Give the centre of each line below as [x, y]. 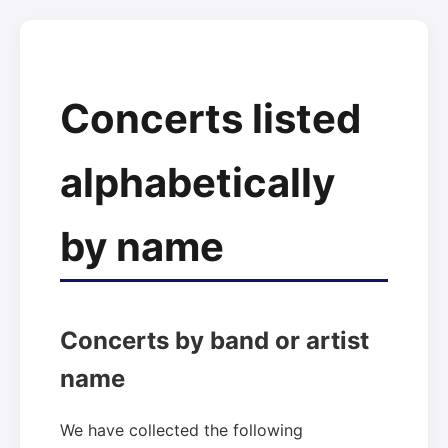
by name [142, 246]
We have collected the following [181, 429]
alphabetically [197, 182]
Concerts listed [210, 118]
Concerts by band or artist [214, 340]
